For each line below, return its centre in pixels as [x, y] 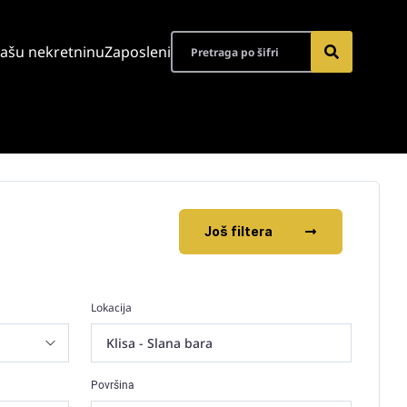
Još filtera [238, 231]
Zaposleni [138, 52]
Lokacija [111, 308]
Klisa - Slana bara [159, 343]
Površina [112, 385]
